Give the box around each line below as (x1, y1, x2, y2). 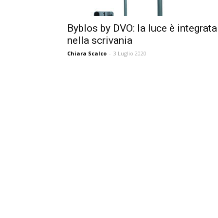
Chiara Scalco (67, 50, 107, 57)
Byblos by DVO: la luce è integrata (67, 22, 217, 34)
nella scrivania (67, 35, 132, 46)
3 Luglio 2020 (113, 50, 146, 57)
